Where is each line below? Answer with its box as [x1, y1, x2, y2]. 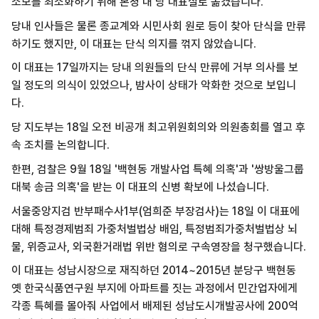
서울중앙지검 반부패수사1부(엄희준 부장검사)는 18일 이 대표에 [11, 204, 300, 218]
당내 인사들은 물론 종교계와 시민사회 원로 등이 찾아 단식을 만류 [11, 19, 306, 33]
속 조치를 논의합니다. [11, 138, 113, 152]
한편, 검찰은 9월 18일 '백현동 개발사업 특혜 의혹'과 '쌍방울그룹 [11, 162, 304, 176]
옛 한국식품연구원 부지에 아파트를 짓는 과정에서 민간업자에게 [11, 281, 298, 296]
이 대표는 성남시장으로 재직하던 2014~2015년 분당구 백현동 [11, 263, 296, 278]
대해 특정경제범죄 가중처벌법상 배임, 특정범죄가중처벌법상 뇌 [11, 221, 298, 236]
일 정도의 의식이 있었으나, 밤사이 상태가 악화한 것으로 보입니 [11, 78, 296, 93]
